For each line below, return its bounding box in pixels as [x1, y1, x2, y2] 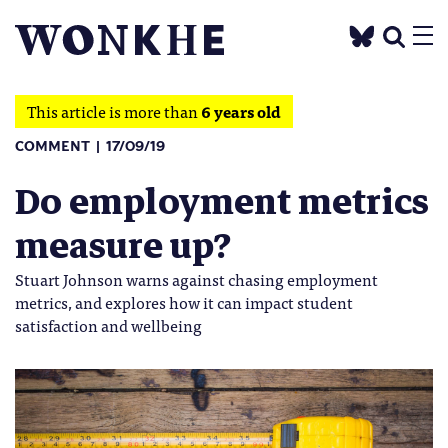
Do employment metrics [15, 172, 429, 232]
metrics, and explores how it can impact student [15, 289, 353, 315]
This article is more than [27, 98, 201, 124]
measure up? [15, 216, 231, 276]
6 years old [201, 98, 281, 124]
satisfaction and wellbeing [15, 312, 202, 338]
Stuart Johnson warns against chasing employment [15, 266, 378, 292]
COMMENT [15, 139, 90, 154]
